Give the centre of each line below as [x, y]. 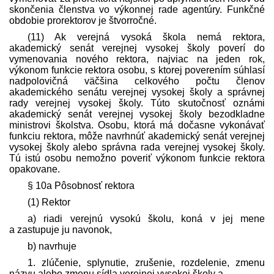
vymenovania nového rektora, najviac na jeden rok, [137, 59]
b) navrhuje [52, 246]
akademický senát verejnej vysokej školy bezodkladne [137, 114]
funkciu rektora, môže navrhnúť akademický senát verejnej [137, 136]
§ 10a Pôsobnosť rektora [81, 186]
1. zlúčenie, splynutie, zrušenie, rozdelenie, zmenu [146, 263]
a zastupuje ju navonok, [61, 230]
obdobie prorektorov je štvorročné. [83, 21]
